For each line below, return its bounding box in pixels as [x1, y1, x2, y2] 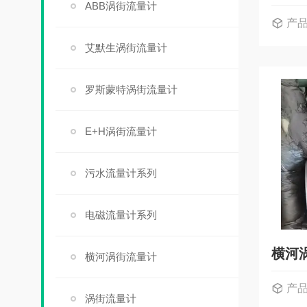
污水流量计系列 [84, 167, 157, 179]
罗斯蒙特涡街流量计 [84, 84, 177, 95]
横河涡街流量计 [84, 251, 157, 262]
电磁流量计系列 [84, 209, 157, 221]
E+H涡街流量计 [84, 125, 157, 137]
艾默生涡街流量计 [84, 42, 167, 53]
